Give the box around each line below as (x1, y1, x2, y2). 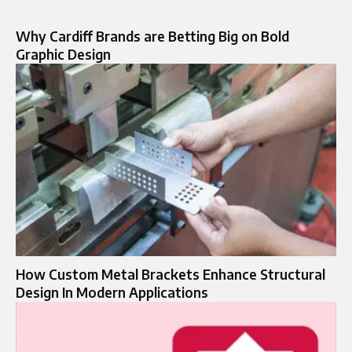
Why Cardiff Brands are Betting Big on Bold (16, 27, 289, 45)
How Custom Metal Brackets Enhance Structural (16, 265, 325, 283)
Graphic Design (16, 45, 111, 63)
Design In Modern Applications (16, 283, 208, 301)
